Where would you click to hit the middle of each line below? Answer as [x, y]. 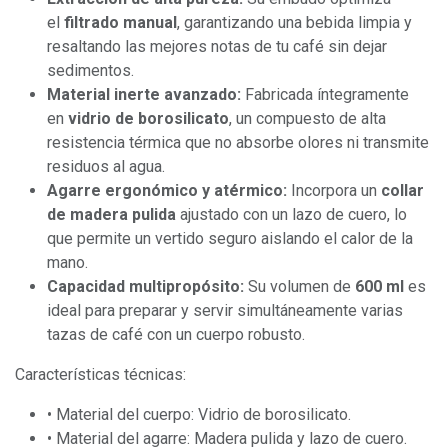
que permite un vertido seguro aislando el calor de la [230, 238]
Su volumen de [299, 286]
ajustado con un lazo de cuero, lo [291, 214]
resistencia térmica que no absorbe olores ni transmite [238, 142]
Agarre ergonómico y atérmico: [167, 190]
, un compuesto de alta [307, 118]
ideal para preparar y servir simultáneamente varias [225, 310]
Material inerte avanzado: [144, 94]
